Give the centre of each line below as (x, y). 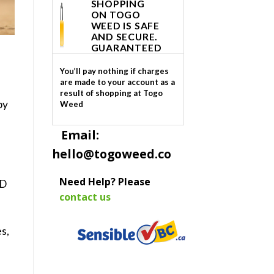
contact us (85, 197)
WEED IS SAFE (125, 25)
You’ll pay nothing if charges (114, 71)
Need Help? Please (105, 181)
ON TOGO (116, 14)
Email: (75, 135)
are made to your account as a (117, 82)
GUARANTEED (126, 47)
